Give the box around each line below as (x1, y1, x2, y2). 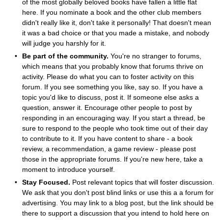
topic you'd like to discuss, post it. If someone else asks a (22, 93, 199, 101)
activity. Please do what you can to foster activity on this (22, 72, 194, 81)
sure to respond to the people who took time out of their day (22, 124, 208, 132)
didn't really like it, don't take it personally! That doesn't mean (22, 18, 211, 27)
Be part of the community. (22, 52, 109, 60)
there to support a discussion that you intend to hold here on (22, 209, 209, 217)
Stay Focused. (22, 178, 70, 186)
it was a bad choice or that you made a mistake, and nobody (22, 28, 209, 37)
